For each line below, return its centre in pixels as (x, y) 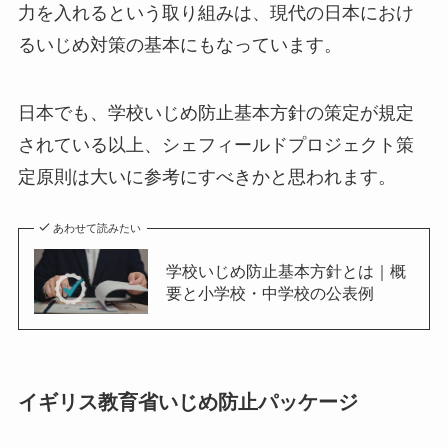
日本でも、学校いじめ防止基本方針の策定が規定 (215, 112)
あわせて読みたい (97, 228)
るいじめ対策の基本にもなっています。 (179, 44)
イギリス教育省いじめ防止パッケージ (187, 401)
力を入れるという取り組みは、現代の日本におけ (215, 12)
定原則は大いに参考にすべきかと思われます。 (206, 176)
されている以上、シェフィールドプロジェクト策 (215, 144)
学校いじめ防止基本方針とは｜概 (285, 270)
